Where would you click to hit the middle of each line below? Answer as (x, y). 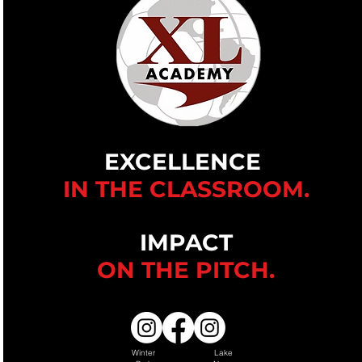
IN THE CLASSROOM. (186, 189)
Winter (144, 353)
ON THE (147, 270)
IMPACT (186, 242)
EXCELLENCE (186, 162)
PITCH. (236, 270)
